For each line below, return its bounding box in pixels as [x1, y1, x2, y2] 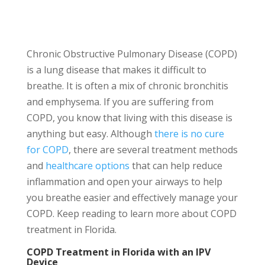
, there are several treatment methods [68, 143, 238, 156]
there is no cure [154, 127, 224, 140]
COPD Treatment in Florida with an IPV [26, 245, 211, 258]
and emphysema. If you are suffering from [26, 95, 214, 108]
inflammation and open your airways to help [26, 175, 222, 188]
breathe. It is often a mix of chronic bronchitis [26, 79, 228, 92]
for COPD [26, 143, 69, 156]
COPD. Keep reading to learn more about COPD [26, 207, 237, 220]
